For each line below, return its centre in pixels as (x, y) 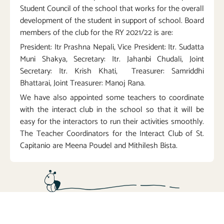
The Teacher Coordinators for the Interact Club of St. (112, 134)
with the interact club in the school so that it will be (112, 110)
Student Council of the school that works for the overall (112, 9)
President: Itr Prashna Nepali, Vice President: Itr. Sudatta (112, 47)
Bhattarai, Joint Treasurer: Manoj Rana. (84, 83)
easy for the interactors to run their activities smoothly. (112, 122)
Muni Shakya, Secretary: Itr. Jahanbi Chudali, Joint (112, 59)
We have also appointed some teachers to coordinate (112, 98)
